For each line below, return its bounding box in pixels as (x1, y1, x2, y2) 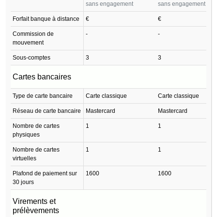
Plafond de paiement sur (13, 170, 77, 177)
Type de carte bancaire (13, 92, 73, 99)
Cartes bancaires (13, 72, 71, 81)
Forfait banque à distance (13, 15, 79, 22)
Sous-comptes (13, 54, 50, 61)
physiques (13, 131, 40, 138)
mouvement (13, 39, 44, 46)
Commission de (13, 30, 54, 37)
